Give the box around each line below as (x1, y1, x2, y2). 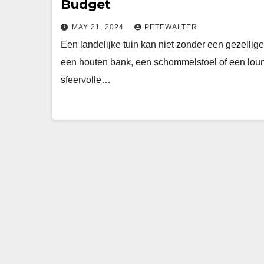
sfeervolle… (61, 75, 111, 85)
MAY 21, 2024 (72, 23, 126, 31)
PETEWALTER (144, 23, 197, 31)
